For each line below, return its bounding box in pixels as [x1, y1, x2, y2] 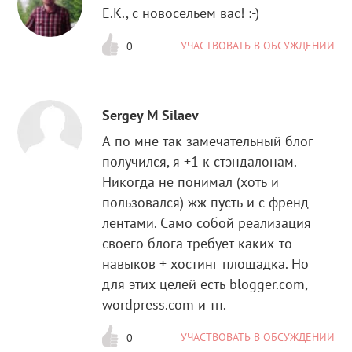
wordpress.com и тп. [102, 295, 227, 313]
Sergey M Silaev [102, 105, 200, 124]
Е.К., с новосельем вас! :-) [102, 4, 260, 23]
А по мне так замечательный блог [102, 131, 314, 150]
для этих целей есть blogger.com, [102, 274, 308, 293]
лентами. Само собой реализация [102, 213, 312, 232]
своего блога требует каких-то [102, 233, 293, 252]
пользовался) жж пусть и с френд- [102, 192, 314, 211]
